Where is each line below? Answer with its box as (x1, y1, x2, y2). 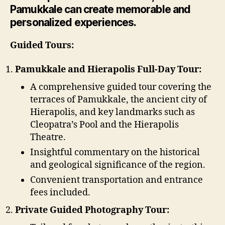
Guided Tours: (10, 40, 74, 51)
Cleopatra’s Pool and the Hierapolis (30, 119, 179, 131)
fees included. (30, 186, 90, 198)
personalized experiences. (10, 16, 137, 29)
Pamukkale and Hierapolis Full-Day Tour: (15, 63, 201, 75)
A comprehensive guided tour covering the (30, 81, 211, 93)
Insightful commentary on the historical (30, 146, 200, 158)
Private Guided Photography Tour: (15, 204, 169, 216)
